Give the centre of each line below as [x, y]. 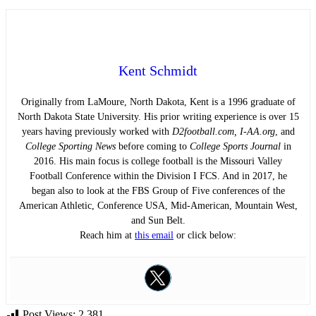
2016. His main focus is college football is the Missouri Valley [158, 161]
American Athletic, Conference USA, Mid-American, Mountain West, [158, 205]
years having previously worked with [97, 131]
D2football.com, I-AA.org [223, 131]
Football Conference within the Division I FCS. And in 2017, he [158, 176]
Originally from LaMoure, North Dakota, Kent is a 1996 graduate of [158, 102]
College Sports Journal [235, 146]
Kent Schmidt [158, 70]
